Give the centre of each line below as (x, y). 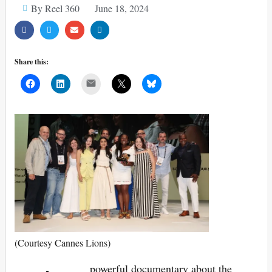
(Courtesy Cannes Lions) (63, 243)
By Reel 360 (55, 8)
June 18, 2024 (121, 8)
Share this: (32, 62)
